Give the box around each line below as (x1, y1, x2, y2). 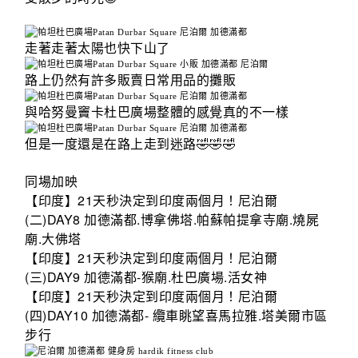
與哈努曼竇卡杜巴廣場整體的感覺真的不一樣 (25, 105, 289, 120)
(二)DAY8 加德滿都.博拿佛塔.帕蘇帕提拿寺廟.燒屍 (25, 210, 320, 229)
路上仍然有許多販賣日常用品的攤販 (25, 74, 237, 88)
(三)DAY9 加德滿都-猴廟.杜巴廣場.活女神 (25, 268, 268, 287)
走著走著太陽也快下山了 (25, 42, 170, 56)
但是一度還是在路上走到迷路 (25, 137, 197, 152)
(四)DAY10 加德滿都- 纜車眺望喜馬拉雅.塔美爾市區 (25, 306, 328, 325)
